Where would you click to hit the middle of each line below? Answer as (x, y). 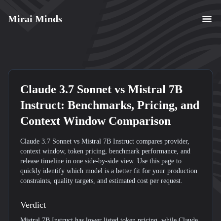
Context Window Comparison (95, 121)
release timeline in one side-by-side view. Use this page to (101, 161)
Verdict (33, 205)
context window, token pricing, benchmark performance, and (105, 151)
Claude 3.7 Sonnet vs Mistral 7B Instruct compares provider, (105, 141)
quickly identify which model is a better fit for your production (109, 171)
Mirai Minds (35, 19)
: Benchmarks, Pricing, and (130, 105)
